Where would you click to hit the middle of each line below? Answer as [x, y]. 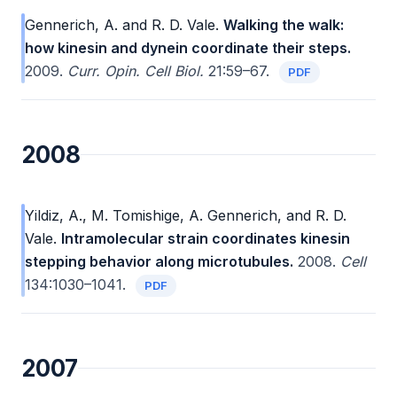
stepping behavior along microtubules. [159, 262]
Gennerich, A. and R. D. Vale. [122, 25]
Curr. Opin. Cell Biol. [136, 71]
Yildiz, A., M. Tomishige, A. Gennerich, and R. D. [186, 216]
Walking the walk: [284, 25]
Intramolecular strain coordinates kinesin [206, 239]
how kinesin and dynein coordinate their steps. [188, 48]
